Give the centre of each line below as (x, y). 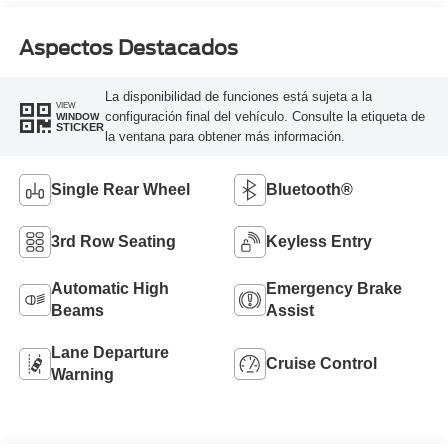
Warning (82, 375)
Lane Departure (109, 353)
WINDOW (77, 117)
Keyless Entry (319, 242)
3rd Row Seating (113, 242)
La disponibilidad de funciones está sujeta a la (238, 96)
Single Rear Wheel (120, 190)
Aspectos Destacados (128, 47)
